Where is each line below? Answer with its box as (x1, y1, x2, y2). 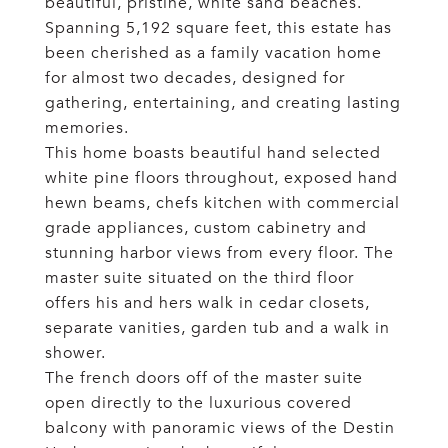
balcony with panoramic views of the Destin (45, 418, 395, 438)
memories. (45, 118, 129, 138)
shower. (45, 343, 106, 363)
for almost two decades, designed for (45, 68, 345, 88)
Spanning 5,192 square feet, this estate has (45, 18, 392, 38)
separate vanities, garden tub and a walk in (45, 318, 390, 338)
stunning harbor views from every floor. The (45, 243, 394, 263)
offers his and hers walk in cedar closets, (45, 293, 370, 313)
